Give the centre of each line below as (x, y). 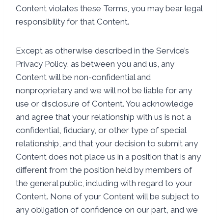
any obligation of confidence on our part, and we (107, 210)
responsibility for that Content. (72, 22)
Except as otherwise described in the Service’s (102, 51)
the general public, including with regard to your (104, 183)
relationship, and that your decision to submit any (107, 143)
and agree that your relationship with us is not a (103, 117)
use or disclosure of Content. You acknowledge (105, 104)
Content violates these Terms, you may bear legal (109, 8)
